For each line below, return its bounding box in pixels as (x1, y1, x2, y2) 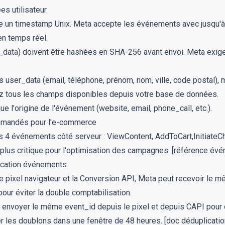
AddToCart (155, 132, 192, 141)
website (99, 103, 128, 113)
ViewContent (107, 132, 152, 141)
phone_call (154, 103, 192, 113)
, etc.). (192, 103, 212, 113)
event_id (65, 202, 95, 211)
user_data (6, 75, 41, 85)
